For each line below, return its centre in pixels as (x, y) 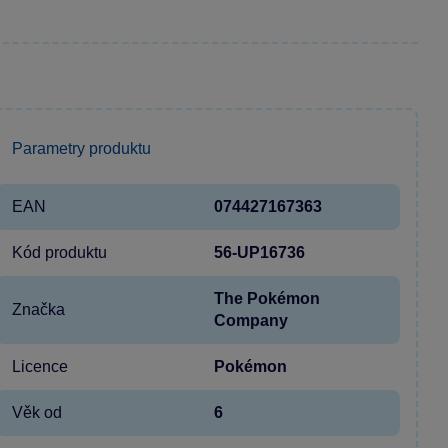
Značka (38, 309)
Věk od (37, 412)
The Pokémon (267, 298)
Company (251, 320)
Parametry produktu (81, 148)
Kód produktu (59, 252)
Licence (40, 366)
